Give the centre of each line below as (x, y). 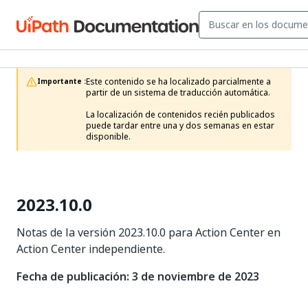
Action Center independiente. (91, 249)
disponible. (108, 137)
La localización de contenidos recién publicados (180, 115)
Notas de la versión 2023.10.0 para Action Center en (148, 232)
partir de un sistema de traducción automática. (178, 93)
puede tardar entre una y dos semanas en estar (180, 126)
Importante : (62, 81)
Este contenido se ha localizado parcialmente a (178, 82)
